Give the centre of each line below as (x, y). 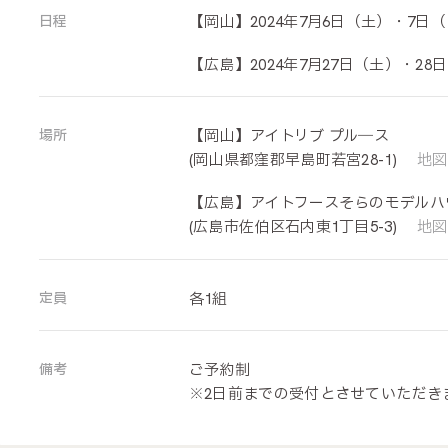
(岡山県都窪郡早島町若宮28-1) (295, 160)
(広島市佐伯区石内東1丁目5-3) (292, 227)
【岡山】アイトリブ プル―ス (289, 136)
